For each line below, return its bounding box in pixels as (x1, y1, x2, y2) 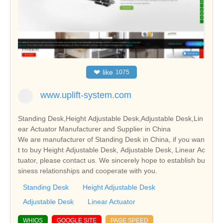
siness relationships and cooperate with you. (18, 167, 157, 175)
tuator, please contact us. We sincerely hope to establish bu (18, 156, 205, 165)
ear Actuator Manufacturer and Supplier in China (18, 125, 171, 133)
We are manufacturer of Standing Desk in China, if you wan (18, 135, 205, 144)
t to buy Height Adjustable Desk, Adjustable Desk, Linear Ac (18, 146, 205, 154)
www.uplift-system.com (40, 90, 131, 101)
